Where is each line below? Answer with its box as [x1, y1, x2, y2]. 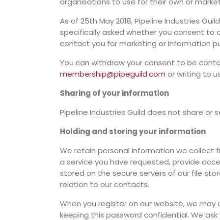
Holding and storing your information [60, 126, 206, 137]
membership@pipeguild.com [60, 69, 165, 79]
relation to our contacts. [60, 179, 149, 190]
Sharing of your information [60, 88, 169, 98]
